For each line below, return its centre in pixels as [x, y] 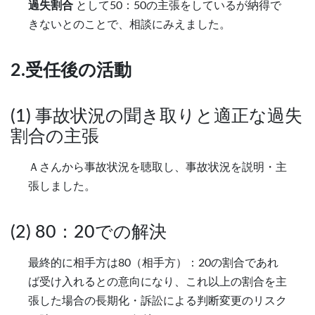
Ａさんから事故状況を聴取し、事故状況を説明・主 [157, 168]
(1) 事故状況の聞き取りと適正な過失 [156, 117]
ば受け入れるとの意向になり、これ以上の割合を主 [157, 282]
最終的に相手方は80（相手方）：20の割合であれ [153, 263]
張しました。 [62, 187]
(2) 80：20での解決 [89, 233]
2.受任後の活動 [71, 70]
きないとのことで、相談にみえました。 [129, 24]
